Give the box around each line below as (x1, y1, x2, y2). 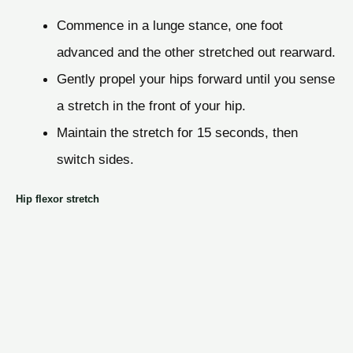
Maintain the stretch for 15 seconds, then (56, 124, 298, 140)
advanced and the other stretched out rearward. (56, 43, 336, 60)
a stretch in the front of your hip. (56, 97, 246, 113)
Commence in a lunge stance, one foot (56, 17, 283, 33)
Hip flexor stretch (16, 192, 99, 205)
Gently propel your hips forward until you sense (56, 70, 335, 87)
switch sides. (56, 150, 134, 167)
